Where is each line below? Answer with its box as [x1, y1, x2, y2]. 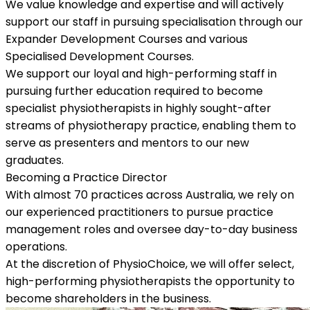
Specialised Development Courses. [6, 48, 194, 64]
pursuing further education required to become [6, 82, 263, 99]
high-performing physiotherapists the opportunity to [6, 273, 295, 289]
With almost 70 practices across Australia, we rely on [6, 186, 294, 203]
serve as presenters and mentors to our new [6, 134, 249, 151]
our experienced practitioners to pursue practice [6, 203, 273, 220]
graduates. [6, 152, 64, 168]
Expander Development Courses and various [6, 30, 248, 47]
